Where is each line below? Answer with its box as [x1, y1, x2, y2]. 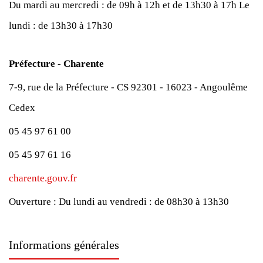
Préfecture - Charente [9, 58, 104, 69]
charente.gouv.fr [9, 173, 77, 184]
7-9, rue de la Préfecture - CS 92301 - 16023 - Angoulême [9, 82, 248, 93]
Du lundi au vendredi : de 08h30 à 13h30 [59, 196, 229, 207]
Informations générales [9, 238, 119, 251]
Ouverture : [9, 196, 59, 207]
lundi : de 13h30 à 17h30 [9, 20, 113, 31]
